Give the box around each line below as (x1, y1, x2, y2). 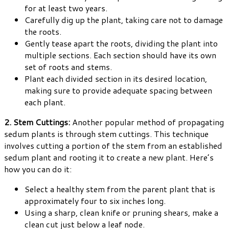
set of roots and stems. (25, 60, 112, 73)
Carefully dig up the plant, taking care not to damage (25, 13, 223, 26)
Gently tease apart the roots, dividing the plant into (25, 37, 218, 49)
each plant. (25, 96, 65, 108)
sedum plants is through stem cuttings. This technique (4, 127, 209, 140)
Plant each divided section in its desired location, (25, 72, 207, 84)
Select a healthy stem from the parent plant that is (25, 182, 215, 195)
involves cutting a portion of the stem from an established (4, 139, 222, 151)
